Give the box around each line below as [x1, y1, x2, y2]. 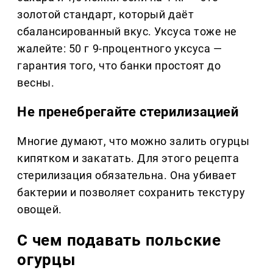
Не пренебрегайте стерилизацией [17, 104, 239, 119]
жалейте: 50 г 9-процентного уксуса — [17, 41, 222, 55]
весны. [17, 76, 55, 89]
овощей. [17, 202, 62, 216]
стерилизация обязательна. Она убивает [17, 168, 237, 182]
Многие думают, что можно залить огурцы [17, 134, 250, 147]
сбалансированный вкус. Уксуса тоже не [17, 24, 237, 38]
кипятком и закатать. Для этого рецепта [17, 151, 239, 165]
